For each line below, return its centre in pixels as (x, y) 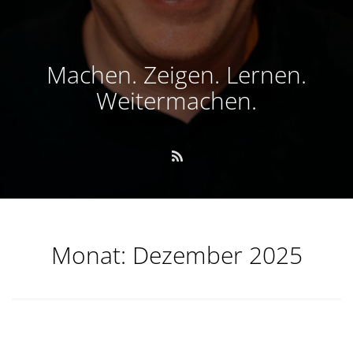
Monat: (91, 255)
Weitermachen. (176, 100)
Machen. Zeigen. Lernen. (176, 74)
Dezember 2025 (217, 255)
